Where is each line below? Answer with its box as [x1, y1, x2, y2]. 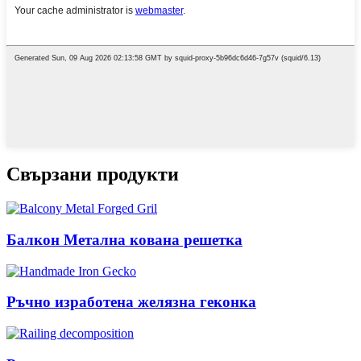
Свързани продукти [6, 164, 179, 185]
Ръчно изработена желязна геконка [6, 293, 256, 311]
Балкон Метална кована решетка [6, 230, 243, 248]
